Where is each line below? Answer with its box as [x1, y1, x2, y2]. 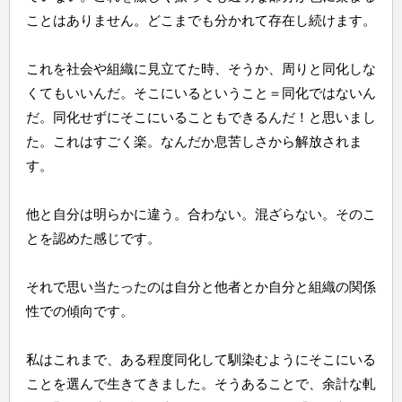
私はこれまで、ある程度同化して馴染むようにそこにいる [25, 351, 376, 367]
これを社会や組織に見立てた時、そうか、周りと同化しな [25, 60, 376, 76]
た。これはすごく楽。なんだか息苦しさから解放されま [25, 133, 363, 149]
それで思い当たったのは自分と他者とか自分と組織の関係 [25, 278, 376, 294]
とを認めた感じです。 [25, 230, 161, 246]
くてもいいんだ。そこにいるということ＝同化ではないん [25, 84, 376, 100]
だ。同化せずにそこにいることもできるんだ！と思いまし [25, 109, 376, 125]
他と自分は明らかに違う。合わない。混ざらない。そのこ [25, 205, 376, 222]
